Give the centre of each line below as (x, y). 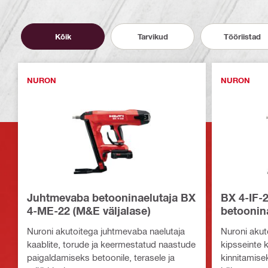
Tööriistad (242, 36)
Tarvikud (153, 36)
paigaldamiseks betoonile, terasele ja (101, 257)
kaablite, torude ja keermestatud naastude (111, 244)
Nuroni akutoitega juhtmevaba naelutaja (106, 231)
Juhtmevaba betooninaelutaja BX (111, 197)
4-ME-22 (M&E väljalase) (89, 211)
